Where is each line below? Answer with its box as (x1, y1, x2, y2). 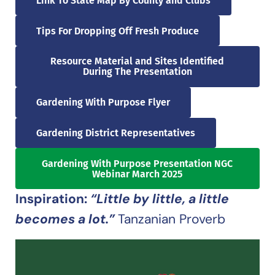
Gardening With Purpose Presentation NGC (42, 157, 233, 169)
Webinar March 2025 (92, 168, 183, 180)
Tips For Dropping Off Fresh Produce (36, 25, 199, 37)
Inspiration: (15, 190, 90, 208)
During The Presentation (82, 66, 192, 78)
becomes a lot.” (15, 211, 115, 228)
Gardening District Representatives (36, 126, 195, 139)
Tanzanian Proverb (117, 211, 225, 228)
